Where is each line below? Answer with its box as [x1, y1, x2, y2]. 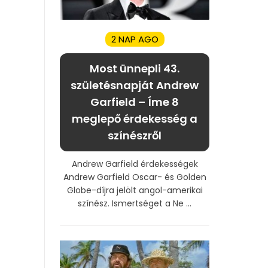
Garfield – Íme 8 [90, 94, 179, 109]
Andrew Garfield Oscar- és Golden [63, 170, 206, 183]
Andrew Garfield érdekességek [71, 157, 198, 170]
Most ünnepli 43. [90, 60, 179, 76]
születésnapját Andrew [71, 77, 199, 93]
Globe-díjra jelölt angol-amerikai [66, 184, 203, 196]
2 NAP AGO [111, 32, 159, 45]
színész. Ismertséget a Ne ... [78, 197, 191, 209]
